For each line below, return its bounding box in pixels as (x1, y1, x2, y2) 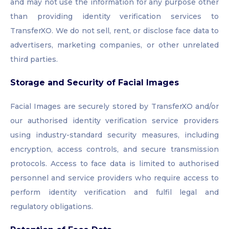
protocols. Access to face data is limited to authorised (10, 159, 219, 169)
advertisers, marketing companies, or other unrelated (10, 40, 219, 50)
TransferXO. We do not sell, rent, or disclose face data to (10, 26, 219, 36)
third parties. (10, 55, 58, 64)
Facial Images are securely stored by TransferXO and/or (10, 102, 219, 111)
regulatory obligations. (10, 202, 93, 212)
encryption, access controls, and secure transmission (10, 145, 219, 154)
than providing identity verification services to (10, 12, 219, 21)
